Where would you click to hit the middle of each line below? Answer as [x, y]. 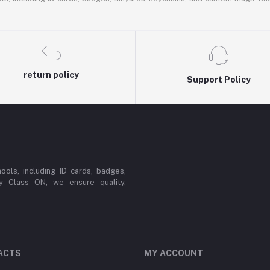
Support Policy [218, 79]
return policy [52, 74]
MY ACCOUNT [174, 253]
